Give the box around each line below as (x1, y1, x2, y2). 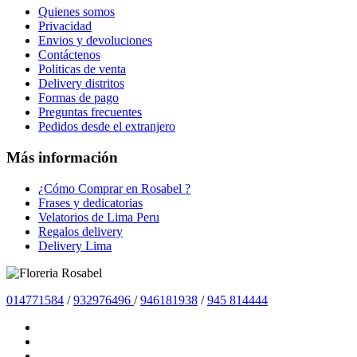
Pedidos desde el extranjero (38, 120, 175, 134)
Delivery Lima (38, 238, 112, 253)
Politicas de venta (38, 62, 126, 76)
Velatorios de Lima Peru (38, 210, 159, 224)
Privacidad (38, 19, 92, 33)
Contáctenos (38, 48, 100, 62)
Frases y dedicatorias (38, 195, 143, 210)
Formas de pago (38, 91, 119, 105)
